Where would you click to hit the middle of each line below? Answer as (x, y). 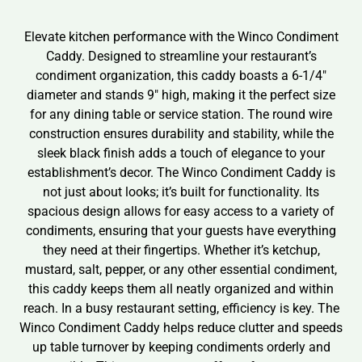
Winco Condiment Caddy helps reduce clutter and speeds (181, 328)
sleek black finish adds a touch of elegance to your (181, 154)
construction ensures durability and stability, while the (181, 134)
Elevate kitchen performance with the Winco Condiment (181, 37)
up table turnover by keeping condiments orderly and (181, 347)
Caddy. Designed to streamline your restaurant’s (181, 57)
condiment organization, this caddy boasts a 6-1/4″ (181, 76)
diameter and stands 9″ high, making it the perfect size (181, 95)
